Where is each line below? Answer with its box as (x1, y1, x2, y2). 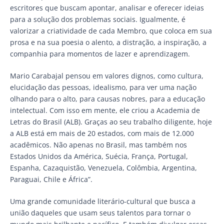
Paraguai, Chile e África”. (10, 174, 92, 184)
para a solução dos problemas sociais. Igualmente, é (10, 14, 185, 24)
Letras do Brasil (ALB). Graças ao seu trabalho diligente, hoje (10, 116, 212, 126)
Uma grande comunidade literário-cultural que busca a (10, 196, 195, 206)
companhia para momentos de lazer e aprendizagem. (10, 48, 190, 58)
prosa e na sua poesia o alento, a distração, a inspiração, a (10, 37, 206, 47)
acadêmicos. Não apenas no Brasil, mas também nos (10, 139, 187, 149)
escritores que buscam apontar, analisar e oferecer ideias (10, 2, 204, 12)
